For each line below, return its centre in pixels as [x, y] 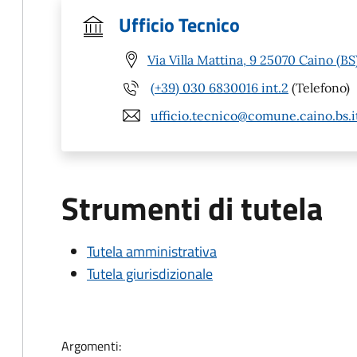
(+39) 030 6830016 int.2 [220, 87]
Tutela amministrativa [152, 251]
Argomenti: [91, 346]
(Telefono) [319, 87]
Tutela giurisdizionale [150, 274]
